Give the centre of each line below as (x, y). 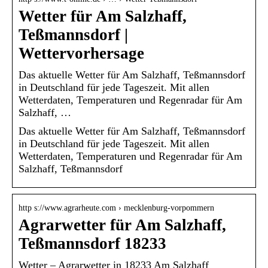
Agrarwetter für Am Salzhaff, (122, 225)
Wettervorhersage (81, 53)
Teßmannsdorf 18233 (92, 243)
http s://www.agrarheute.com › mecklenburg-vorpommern (116, 208)
